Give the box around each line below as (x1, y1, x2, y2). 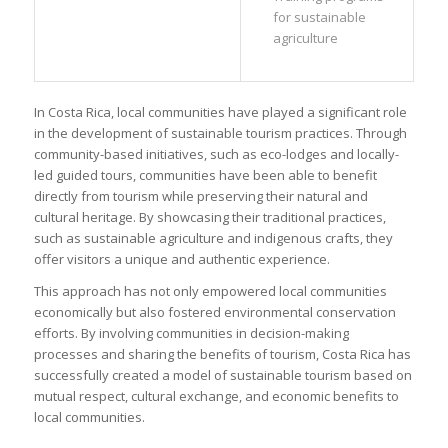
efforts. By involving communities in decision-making (33, 323, 349, 342)
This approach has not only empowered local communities (33, 281, 387, 300)
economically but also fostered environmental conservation (33, 302, 396, 321)
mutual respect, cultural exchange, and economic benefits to (33, 386, 399, 405)
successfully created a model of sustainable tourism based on (33, 365, 412, 384)
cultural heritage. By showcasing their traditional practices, (33, 207, 386, 226)
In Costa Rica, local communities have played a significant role (33, 102, 407, 121)
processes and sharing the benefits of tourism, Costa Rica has (33, 344, 411, 363)
